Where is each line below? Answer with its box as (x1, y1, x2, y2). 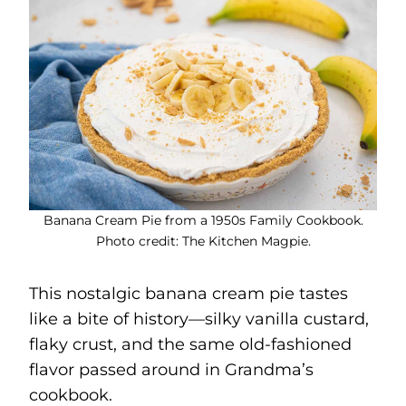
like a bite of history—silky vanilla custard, (29, 308, 369, 329)
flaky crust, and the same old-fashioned (29, 333, 352, 354)
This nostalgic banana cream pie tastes (29, 283, 348, 304)
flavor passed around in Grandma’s (29, 359, 314, 380)
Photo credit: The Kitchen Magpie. (95, 232, 311, 249)
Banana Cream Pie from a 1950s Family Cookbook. (43, 211, 363, 228)
